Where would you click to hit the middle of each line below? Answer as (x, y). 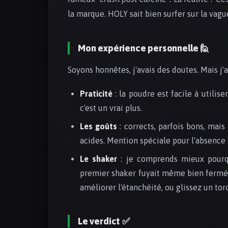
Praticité (96, 94)
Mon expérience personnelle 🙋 (144, 48)
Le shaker (99, 159)
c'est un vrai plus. (111, 108)
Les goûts (99, 126)
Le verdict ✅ (104, 221)
